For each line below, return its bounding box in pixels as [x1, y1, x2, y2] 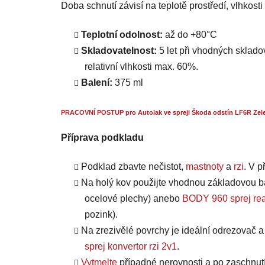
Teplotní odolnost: [81, 30, 163, 40]
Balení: [81, 77, 115, 88]
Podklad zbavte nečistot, [81, 161, 186, 172]
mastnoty [186, 161, 224, 172]
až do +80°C [163, 30, 217, 40]
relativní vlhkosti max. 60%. [85, 62, 198, 72]
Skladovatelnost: [81, 46, 159, 56]
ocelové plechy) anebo [85, 193, 182, 204]
